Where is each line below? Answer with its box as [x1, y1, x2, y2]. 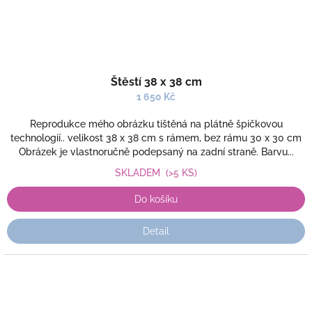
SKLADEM [115, 167, 166, 178]
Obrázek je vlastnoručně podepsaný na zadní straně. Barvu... [18, 146, 294, 157]
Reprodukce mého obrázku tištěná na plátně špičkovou [29, 118, 283, 130]
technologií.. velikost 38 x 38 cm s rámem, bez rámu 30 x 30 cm [10, 132, 302, 143]
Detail [143, 226, 169, 237]
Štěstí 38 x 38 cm [110, 75, 202, 88]
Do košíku [134, 194, 178, 205]
